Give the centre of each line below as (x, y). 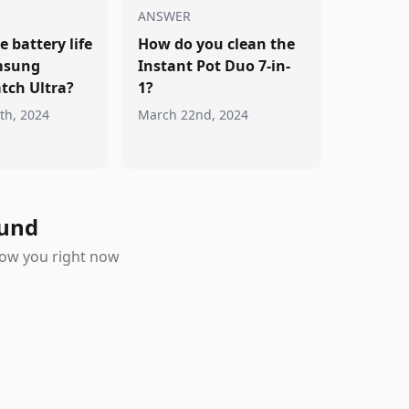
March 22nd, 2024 (194, 115)
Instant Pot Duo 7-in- (215, 66)
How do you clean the (217, 44)
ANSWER (165, 16)
